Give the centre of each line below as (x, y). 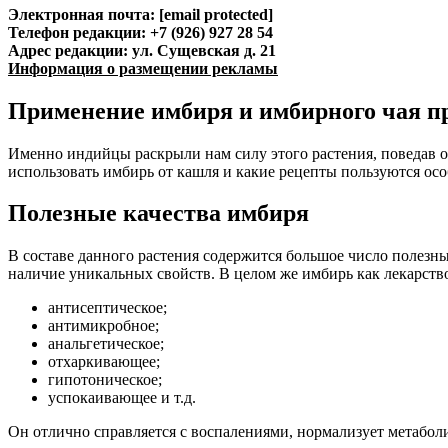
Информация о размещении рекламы (143, 68)
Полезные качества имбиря (158, 213)
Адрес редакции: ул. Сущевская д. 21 (142, 50)
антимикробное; (103, 326)
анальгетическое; (106, 344)
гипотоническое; (105, 380)
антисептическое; (107, 308)
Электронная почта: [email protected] (140, 14)
